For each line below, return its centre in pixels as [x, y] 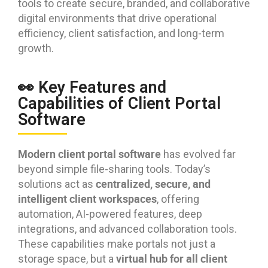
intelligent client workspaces [87, 198]
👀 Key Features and [92, 87]
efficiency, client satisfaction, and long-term [121, 33]
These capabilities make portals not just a [117, 243]
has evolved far [198, 154]
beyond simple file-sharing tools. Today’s [114, 169]
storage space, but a [67, 258]
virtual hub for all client [172, 258]
